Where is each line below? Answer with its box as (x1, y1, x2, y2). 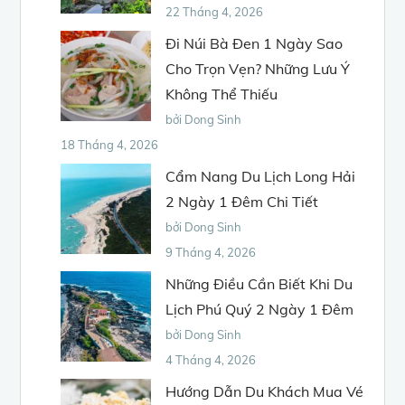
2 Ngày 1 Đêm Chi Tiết (165, 192, 319, 211)
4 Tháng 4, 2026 (165, 352, 257, 367)
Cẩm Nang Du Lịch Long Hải (165, 166, 356, 185)
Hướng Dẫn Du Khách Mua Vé (165, 381, 364, 400)
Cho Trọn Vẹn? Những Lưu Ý (165, 59, 351, 78)
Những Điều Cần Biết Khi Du (165, 274, 353, 293)
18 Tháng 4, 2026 (61, 137, 159, 152)
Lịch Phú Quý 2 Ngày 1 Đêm (165, 299, 354, 318)
